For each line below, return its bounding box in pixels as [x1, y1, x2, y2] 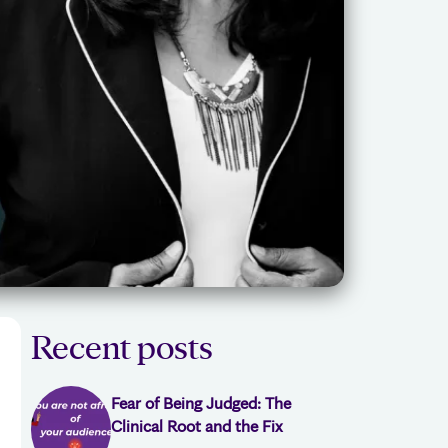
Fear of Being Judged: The [111, 392, 291, 413]
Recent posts [31, 321, 213, 368]
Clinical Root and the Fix [111, 415, 283, 436]
